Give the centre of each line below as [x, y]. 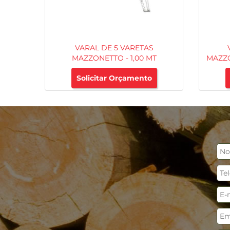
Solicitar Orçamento [114, 78]
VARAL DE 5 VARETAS [114, 48]
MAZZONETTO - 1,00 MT [114, 58]
